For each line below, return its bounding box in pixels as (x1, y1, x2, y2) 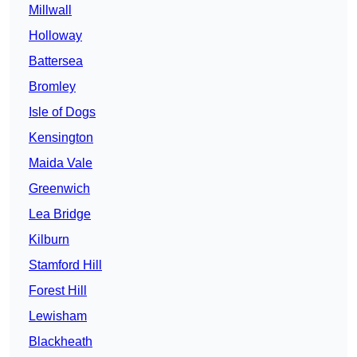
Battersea (29, 54, 83, 69)
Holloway (29, 29, 82, 43)
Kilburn (29, 233, 69, 247)
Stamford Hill (29, 258, 102, 273)
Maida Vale (29, 156, 92, 171)
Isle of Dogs (29, 105, 96, 120)
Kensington (29, 131, 93, 145)
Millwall (29, 3, 72, 18)
